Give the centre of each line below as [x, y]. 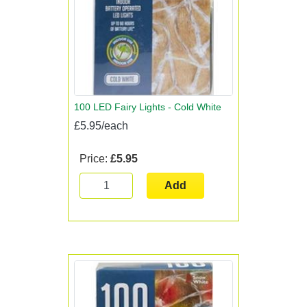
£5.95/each [101, 125]
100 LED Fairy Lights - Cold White [148, 107]
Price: [95, 158]
